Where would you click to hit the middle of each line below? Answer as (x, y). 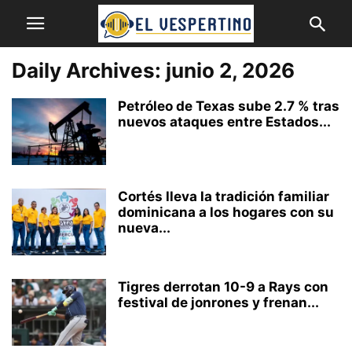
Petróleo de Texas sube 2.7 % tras (229, 106)
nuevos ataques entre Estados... (224, 122)
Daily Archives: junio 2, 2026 (153, 70)
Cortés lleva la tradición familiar (224, 196)
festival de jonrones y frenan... (218, 302)
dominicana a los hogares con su (226, 212)
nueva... (144, 228)
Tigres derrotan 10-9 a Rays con (223, 287)
